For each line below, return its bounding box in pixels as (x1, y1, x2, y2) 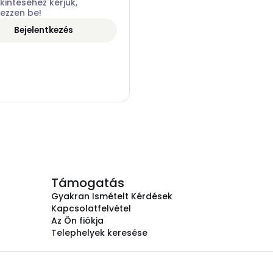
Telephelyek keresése (51, 227, 147, 239)
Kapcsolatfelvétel (51, 202, 131, 214)
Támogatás (51, 174, 124, 191)
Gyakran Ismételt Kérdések (51, 190, 172, 202)
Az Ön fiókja (51, 214, 104, 227)
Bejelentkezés (14, 24, 74, 37)
